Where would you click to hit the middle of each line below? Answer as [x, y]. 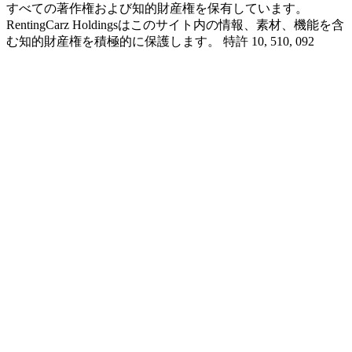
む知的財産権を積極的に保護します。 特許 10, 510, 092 [160, 41]
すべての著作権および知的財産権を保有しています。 [157, 8]
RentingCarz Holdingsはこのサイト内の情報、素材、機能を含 [175, 25]
